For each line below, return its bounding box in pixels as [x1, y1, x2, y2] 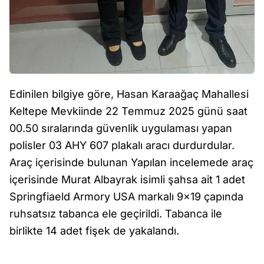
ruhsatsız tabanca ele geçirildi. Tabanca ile [9, 207, 222, 220]
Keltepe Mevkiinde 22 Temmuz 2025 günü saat [9, 105, 247, 118]
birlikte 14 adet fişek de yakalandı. [9, 225, 179, 237]
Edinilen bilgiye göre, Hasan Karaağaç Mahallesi [9, 88, 249, 101]
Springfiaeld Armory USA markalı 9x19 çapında [9, 190, 243, 203]
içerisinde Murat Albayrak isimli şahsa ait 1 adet [9, 173, 245, 186]
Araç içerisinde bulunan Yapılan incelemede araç [9, 156, 253, 169]
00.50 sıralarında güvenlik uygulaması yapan [9, 122, 232, 135]
